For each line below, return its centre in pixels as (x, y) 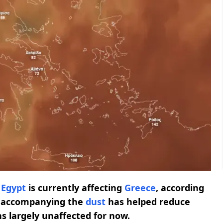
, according (180, 188)
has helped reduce (148, 202)
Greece (140, 188)
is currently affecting (75, 188)
